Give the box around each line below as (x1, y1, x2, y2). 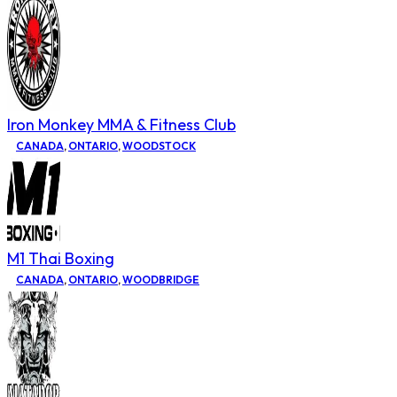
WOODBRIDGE (122, 272, 199, 286)
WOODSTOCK (122, 138, 196, 152)
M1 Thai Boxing (7, 247, 114, 269)
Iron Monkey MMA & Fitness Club (7, 113, 236, 135)
